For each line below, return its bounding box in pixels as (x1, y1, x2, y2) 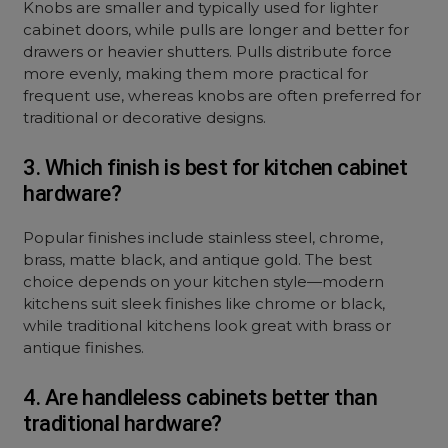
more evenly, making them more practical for (23, 64, 369, 83)
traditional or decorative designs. (23, 108, 267, 127)
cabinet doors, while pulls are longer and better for (23, 20, 410, 39)
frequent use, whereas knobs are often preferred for (23, 86, 422, 105)
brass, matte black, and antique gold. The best (23, 250, 373, 269)
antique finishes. (23, 338, 145, 357)
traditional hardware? (23, 411, 222, 436)
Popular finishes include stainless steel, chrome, (23, 228, 384, 247)
